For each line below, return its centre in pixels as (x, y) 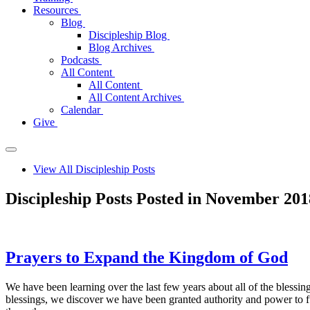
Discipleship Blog (129, 35)
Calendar (82, 110)
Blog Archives (121, 47)
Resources (57, 10)
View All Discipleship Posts (94, 169)
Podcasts (81, 60)
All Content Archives (136, 97)
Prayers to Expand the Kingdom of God (147, 257)
